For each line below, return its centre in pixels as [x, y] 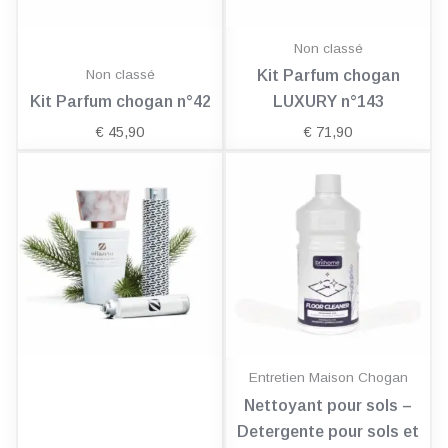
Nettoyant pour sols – [328, 406]
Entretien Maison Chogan [328, 378]
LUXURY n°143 [328, 102]
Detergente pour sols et [328, 432]
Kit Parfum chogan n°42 [120, 102]
